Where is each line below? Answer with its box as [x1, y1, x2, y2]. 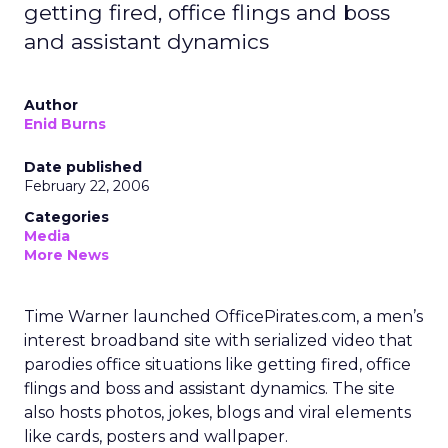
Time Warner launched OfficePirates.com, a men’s [24, 307, 423, 326]
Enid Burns [24, 115, 106, 133]
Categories [24, 208, 109, 226]
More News [24, 246, 109, 264]
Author [24, 96, 78, 114]
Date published [24, 158, 142, 176]
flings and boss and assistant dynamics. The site [24, 379, 395, 398]
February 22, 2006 [24, 177, 149, 195]
